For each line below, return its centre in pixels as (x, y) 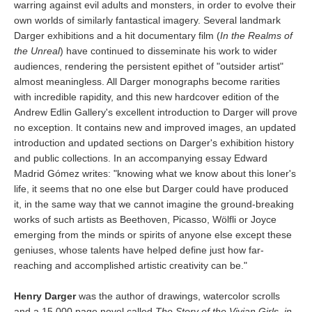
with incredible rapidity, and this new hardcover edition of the (147, 97)
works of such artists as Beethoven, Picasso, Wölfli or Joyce (145, 219)
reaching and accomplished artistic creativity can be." (131, 265)
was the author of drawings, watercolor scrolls (178, 296)
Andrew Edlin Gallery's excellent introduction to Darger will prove (156, 112)
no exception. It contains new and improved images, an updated (155, 127)
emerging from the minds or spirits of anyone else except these (153, 235)
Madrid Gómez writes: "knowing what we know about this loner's (155, 173)
